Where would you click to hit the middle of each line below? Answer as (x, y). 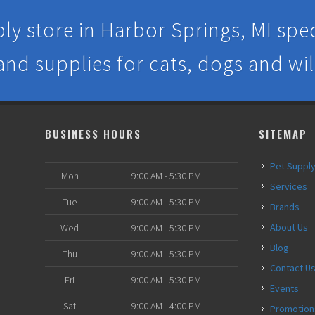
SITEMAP (283, 134)
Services (292, 186)
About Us (292, 227)
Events (287, 288)
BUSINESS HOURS (93, 134)
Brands (288, 207)
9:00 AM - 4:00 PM (166, 306)
